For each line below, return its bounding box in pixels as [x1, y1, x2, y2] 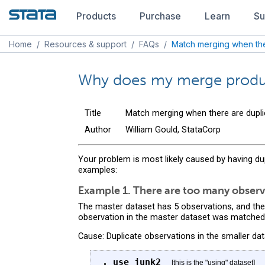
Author [85, 124, 111, 135]
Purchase [140, 10, 181, 22]
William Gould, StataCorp [125, 124, 221, 135]
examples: [78, 164, 117, 176]
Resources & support [44, 39, 127, 49]
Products [76, 10, 116, 22]
